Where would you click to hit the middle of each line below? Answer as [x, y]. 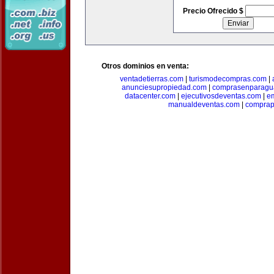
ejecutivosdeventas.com [221, 96]
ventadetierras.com [152, 79]
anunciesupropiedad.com [164, 87]
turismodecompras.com [228, 79]
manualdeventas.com [204, 105]
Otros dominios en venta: [145, 66]
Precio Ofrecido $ [214, 11]
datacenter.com [150, 96]
